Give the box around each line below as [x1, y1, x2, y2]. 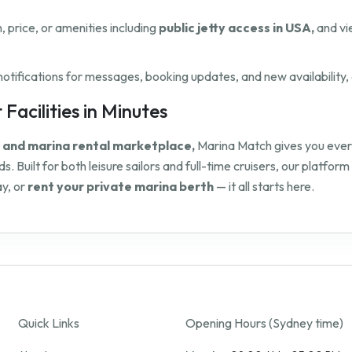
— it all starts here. [214, 178, 314, 195]
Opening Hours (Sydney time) [185, 315, 343, 332]
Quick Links [17, 315, 79, 332]
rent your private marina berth [27, 178, 214, 195]
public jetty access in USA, [159, 20, 314, 36]
